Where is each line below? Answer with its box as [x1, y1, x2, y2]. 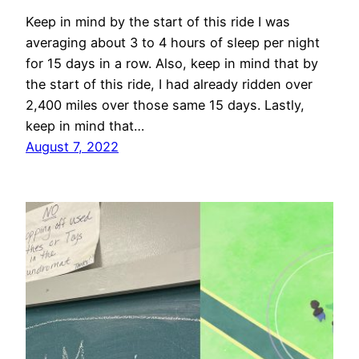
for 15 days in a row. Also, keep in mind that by [26, 55, 318, 72]
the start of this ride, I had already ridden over [26, 76, 313, 93]
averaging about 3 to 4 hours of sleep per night [26, 34, 320, 51]
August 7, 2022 [26, 139, 119, 155]
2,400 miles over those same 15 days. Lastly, [26, 97, 305, 114]
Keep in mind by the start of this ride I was [26, 14, 290, 30]
